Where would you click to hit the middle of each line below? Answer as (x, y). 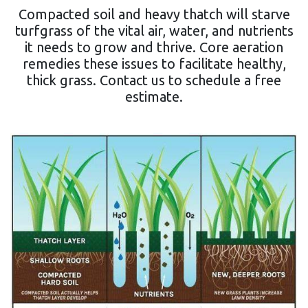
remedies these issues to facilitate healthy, (154, 64)
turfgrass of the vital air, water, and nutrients (154, 31)
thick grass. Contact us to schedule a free (154, 80)
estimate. (154, 97)
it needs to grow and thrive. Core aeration (154, 47)
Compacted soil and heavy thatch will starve (154, 14)
